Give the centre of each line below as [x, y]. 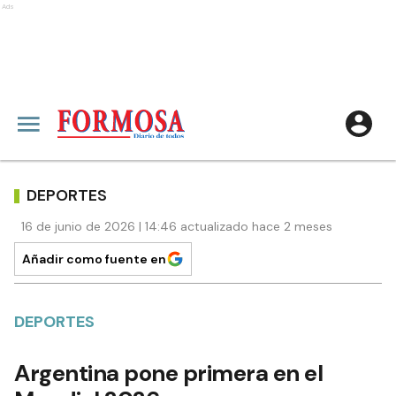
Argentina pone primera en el [168, 373]
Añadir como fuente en [94, 259]
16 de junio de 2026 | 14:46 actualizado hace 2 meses [177, 226]
